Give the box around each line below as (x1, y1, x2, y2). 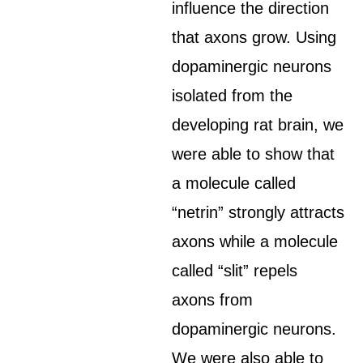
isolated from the (172, 87, 293, 105)
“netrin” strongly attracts (172, 203, 345, 221)
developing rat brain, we (172, 116, 344, 134)
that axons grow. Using (172, 28, 337, 46)
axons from (172, 291, 254, 309)
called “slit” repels (172, 262, 298, 280)
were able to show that (172, 145, 335, 163)
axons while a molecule (172, 233, 339, 250)
